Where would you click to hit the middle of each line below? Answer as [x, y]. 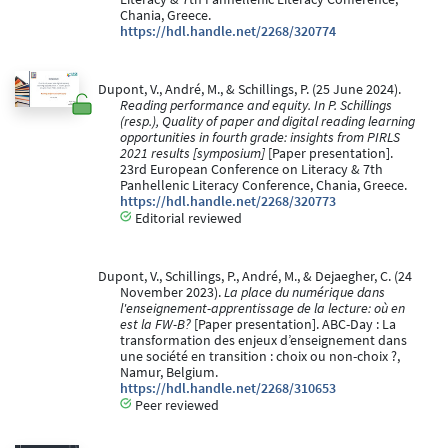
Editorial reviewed [187, 218]
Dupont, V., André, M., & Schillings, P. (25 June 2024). [249, 89]
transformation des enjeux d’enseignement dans [263, 340]
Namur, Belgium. [169, 372]
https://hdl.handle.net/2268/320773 [228, 201]
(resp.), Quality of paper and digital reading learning [267, 121]
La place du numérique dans [304, 292]
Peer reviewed [175, 405]
